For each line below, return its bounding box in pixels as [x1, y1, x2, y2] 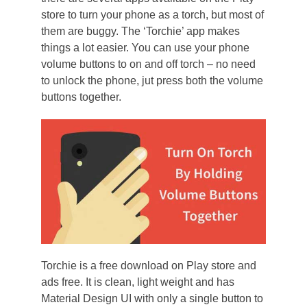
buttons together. [40, 91, 121, 103]
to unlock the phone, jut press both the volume [40, 75, 263, 86]
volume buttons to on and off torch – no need [40, 58, 256, 70]
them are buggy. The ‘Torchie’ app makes [40, 25, 240, 37]
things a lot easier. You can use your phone [40, 42, 249, 53]
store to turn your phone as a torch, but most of [40, 9, 264, 21]
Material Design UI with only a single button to [40, 293, 263, 305]
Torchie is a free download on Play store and [40, 260, 256, 272]
